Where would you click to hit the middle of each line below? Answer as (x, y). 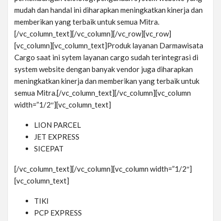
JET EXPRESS (57, 137)
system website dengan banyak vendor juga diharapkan (104, 69)
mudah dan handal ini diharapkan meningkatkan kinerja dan (109, 10)
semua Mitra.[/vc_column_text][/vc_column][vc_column (103, 93)
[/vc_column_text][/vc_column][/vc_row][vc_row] (93, 34)
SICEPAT (49, 149)
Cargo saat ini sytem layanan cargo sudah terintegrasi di (106, 57)
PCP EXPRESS (58, 213)
